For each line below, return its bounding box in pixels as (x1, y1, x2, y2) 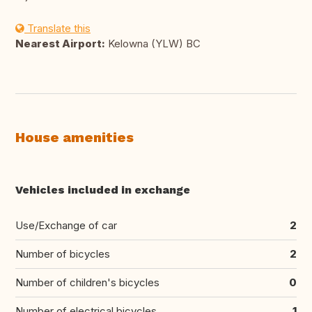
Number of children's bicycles (15, 276, 159, 290)
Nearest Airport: (15, 37, 105, 51)
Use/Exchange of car (15, 219, 117, 233)
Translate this (24, 22, 91, 36)
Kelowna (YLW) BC (105, 37, 201, 51)
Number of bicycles (15, 247, 110, 261)
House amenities (15, 129, 134, 146)
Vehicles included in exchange (15, 183, 190, 197)
